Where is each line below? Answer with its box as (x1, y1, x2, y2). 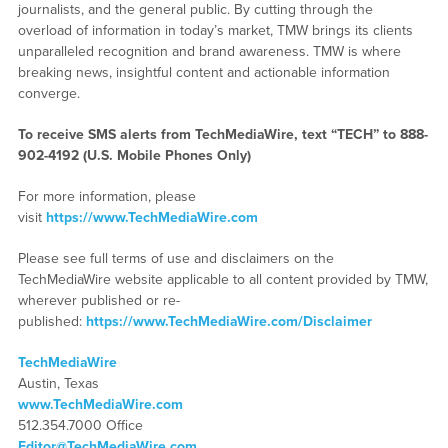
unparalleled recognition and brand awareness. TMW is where (17, 43, 401, 61)
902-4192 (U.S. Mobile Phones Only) (17, 147, 251, 165)
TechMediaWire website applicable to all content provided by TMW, (17, 271, 428, 289)
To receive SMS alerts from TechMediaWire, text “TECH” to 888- (17, 126, 428, 144)
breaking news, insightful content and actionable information (17, 64, 390, 82)
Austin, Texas (17, 375, 99, 393)
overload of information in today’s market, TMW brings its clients (17, 22, 413, 40)
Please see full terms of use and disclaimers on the (17, 250, 334, 268)
